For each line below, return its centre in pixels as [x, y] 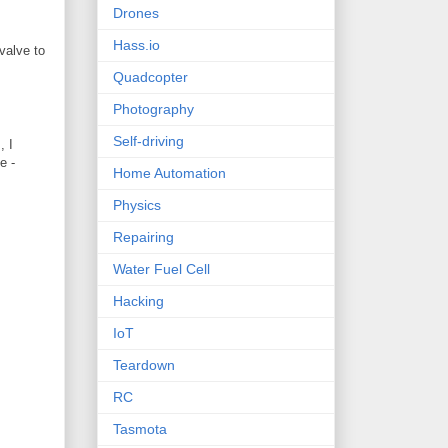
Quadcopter [150, 77]
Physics [137, 205]
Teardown [144, 365]
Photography [153, 109]
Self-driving [148, 141]
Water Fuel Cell [161, 269]
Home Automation [169, 173]
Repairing [143, 237]
